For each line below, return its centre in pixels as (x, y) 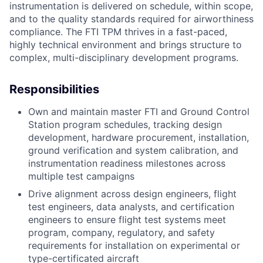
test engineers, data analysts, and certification (131, 207)
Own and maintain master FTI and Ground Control (139, 112)
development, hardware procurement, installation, (139, 138)
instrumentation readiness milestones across (127, 163)
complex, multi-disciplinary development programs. (124, 58)
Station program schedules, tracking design (125, 125)
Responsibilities (54, 90)
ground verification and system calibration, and (133, 151)
